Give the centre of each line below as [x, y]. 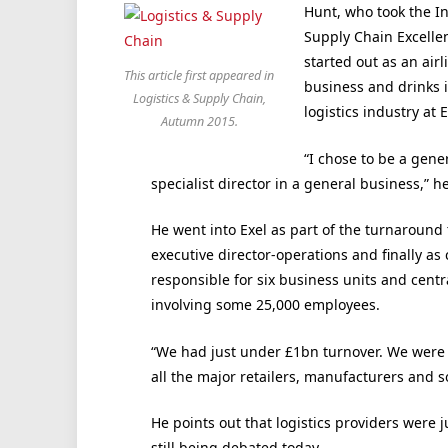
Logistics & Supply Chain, [199, 99]
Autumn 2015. [199, 122]
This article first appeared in [199, 76]
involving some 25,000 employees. [265, 305]
